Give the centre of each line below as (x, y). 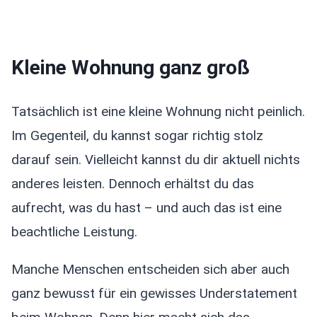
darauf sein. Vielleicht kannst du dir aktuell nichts (156, 159)
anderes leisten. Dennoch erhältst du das (133, 183)
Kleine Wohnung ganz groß (131, 68)
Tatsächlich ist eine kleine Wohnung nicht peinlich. (158, 111)
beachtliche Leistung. (74, 231)
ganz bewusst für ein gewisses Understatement (154, 293)
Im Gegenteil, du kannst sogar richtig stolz (137, 135)
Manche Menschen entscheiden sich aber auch (150, 269)
